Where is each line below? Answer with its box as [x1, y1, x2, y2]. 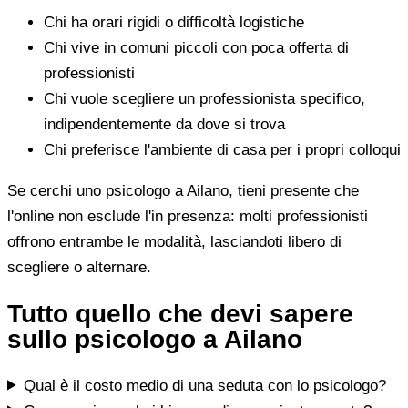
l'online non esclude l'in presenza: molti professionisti [7, 207, 368, 225]
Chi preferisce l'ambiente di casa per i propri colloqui [44, 140, 401, 158]
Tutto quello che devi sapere [7, 299, 353, 328]
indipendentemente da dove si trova [44, 115, 285, 133]
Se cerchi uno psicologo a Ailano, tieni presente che [7, 181, 359, 199]
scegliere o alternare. [7, 258, 151, 276]
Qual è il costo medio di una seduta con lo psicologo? [24, 376, 387, 394]
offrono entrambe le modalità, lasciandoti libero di [7, 232, 342, 250]
